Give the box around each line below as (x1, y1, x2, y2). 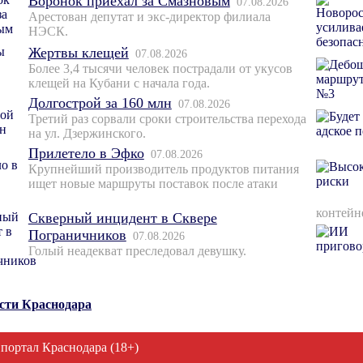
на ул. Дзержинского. (28, 126, 146, 141)
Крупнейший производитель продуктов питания (28, 162, 299, 177)
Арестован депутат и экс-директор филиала (28, 10, 271, 24)
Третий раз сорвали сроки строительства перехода (28, 112, 306, 126)
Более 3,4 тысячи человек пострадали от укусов (28, 62, 293, 76)
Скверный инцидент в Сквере (28, 210, 217, 227)
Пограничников (28, 227, 126, 244)
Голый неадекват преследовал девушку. (28, 244, 246, 258)
